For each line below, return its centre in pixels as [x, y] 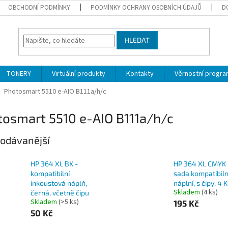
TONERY [19, 74]
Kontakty [140, 74]
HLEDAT [137, 40]
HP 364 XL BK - [54, 164]
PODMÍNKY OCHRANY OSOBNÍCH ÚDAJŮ [146, 8]
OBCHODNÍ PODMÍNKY [39, 8]
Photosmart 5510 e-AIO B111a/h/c [55, 92]
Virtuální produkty [79, 74]
